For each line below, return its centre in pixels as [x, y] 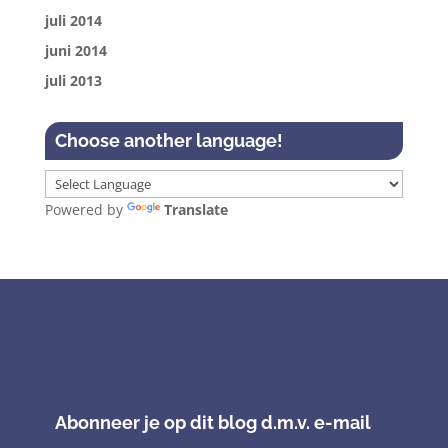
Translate [195, 209]
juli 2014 [73, 20]
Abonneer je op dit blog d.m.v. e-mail [212, 423]
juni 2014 [75, 50]
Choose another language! [168, 140]
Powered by [85, 209]
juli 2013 [73, 80]
